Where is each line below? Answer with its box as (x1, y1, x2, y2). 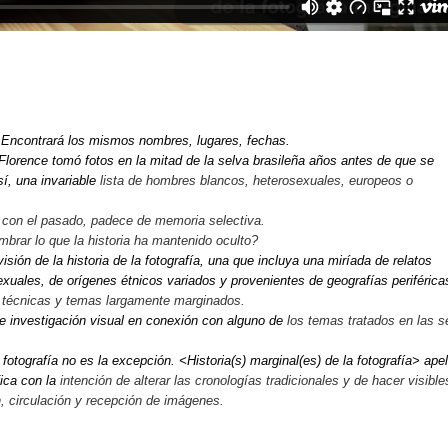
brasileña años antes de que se (253, 152, 434, 168)
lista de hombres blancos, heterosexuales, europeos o (100, 172, 413, 188)
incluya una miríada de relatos (258, 252, 432, 268)
